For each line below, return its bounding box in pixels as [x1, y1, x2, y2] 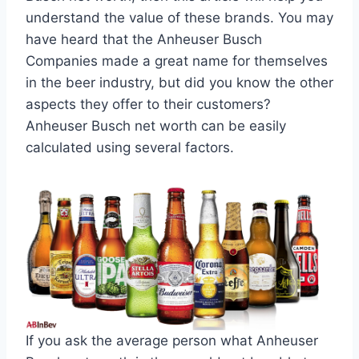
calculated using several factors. [26, 139, 234, 155]
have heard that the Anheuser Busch [26, 31, 262, 47]
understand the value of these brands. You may [26, 10, 333, 26]
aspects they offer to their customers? [26, 96, 271, 112]
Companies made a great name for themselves [26, 53, 328, 69]
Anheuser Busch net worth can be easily [26, 118, 286, 134]
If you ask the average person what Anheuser [26, 332, 318, 349]
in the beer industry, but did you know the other [26, 75, 333, 91]
